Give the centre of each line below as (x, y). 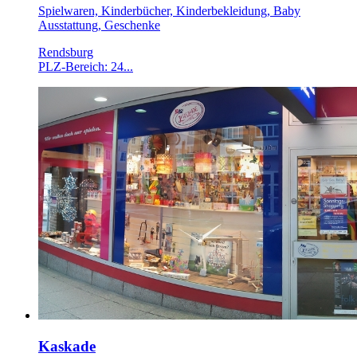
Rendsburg (66, 53)
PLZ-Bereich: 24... (86, 67)
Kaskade (67, 347)
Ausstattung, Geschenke (99, 25)
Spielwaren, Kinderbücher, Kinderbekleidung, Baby (169, 11)
